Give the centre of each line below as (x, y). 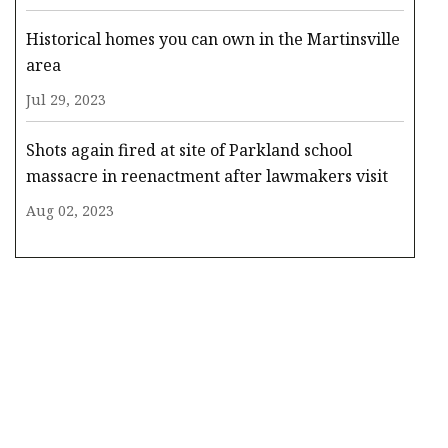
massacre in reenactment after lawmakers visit (207, 176)
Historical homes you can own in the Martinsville (213, 39)
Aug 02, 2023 (70, 211)
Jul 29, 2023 (66, 100)
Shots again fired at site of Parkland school (189, 150)
